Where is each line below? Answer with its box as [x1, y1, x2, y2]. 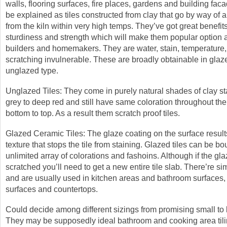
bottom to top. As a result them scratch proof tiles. [6, 108, 180, 118]
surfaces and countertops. [6, 184, 98, 194]
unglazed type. [6, 66, 58, 75]
